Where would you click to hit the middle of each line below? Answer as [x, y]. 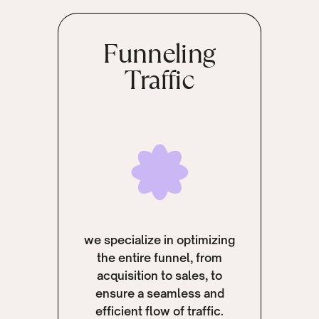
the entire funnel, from [160, 257]
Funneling [159, 53]
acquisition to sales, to [160, 275]
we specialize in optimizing [160, 240]
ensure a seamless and [159, 293]
